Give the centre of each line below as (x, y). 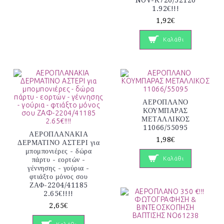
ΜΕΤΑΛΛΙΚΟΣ (165, 119)
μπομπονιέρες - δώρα (58, 151)
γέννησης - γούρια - (58, 168)
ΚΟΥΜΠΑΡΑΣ (165, 110)
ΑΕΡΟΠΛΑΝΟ (165, 102)
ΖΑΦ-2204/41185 (58, 185)
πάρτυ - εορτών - (58, 159)
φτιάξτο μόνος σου (58, 176)
